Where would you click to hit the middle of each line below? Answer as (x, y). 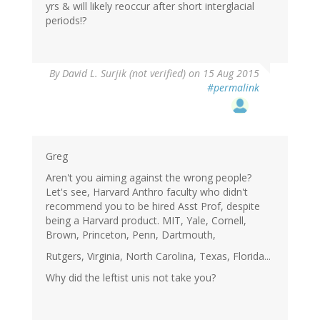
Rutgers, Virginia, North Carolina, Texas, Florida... (158, 256)
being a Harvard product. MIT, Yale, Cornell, (146, 221)
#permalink (233, 88)
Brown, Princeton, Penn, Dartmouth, (131, 235)
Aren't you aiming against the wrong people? (149, 178)
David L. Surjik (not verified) (124, 74)
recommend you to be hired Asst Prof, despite (153, 206)
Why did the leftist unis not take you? (131, 278)
